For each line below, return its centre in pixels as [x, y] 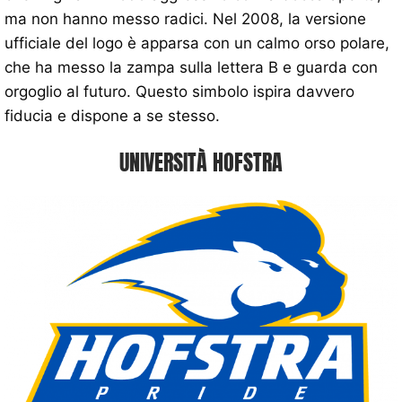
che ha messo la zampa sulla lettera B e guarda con [191, 67]
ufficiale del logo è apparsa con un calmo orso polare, [197, 43]
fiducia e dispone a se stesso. [112, 115]
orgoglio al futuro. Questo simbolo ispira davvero [179, 91]
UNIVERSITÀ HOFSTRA [201, 162]
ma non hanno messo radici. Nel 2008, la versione [185, 18]
